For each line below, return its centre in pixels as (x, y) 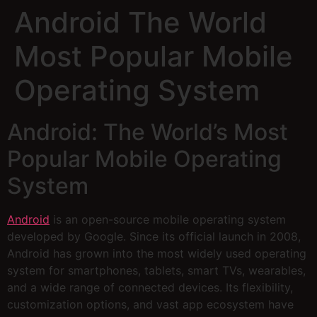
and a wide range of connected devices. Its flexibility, (150, 287)
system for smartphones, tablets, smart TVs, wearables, (156, 270)
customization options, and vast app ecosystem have (150, 304)
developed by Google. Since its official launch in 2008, (154, 236)
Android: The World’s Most (148, 132)
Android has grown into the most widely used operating (157, 253)
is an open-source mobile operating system (168, 219)
